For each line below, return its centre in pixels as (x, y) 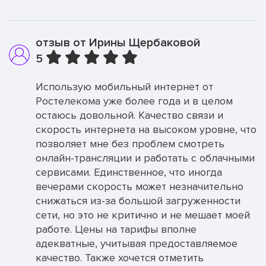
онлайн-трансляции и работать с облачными (145, 158)
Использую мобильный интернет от (124, 87)
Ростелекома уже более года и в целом (134, 101)
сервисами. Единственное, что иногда (129, 172)
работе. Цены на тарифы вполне (116, 229)
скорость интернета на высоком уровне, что (146, 129)
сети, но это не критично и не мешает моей (143, 215)
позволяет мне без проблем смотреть (130, 144)
